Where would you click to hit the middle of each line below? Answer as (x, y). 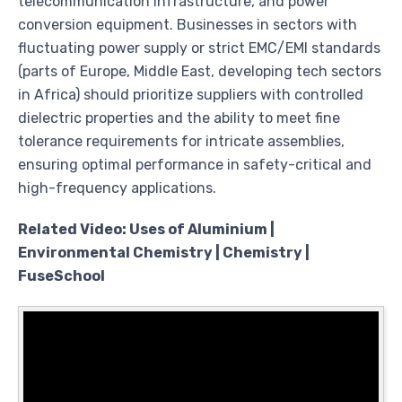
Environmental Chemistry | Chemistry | (164, 253)
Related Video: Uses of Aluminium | (146, 230)
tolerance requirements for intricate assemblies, (181, 142)
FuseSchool (61, 276)
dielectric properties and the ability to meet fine (179, 118)
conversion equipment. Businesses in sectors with (188, 25)
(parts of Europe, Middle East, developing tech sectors (200, 72)
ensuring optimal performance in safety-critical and (195, 165)
